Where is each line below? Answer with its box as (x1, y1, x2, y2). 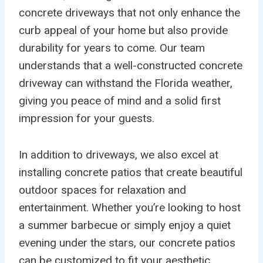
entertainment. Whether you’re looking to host (19, 200, 241, 214)
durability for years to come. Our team (19, 41, 205, 55)
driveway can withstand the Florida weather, (19, 76, 232, 90)
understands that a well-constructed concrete (19, 58, 242, 72)
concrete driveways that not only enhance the (19, 5, 240, 19)
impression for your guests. (19, 111, 154, 125)
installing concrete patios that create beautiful (19, 165, 242, 179)
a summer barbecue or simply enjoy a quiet (19, 218, 231, 232)
